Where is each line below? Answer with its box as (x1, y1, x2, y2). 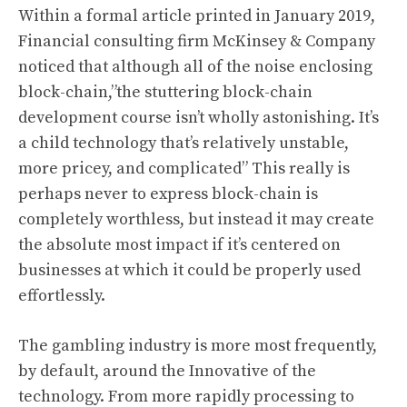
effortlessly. (18, 285, 105, 306)
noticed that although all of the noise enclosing (18, 56, 372, 77)
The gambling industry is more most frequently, (18, 335, 377, 356)
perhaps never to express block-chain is (18, 184, 318, 204)
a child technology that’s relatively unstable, (18, 133, 349, 154)
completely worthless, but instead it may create (18, 209, 374, 230)
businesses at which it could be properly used (18, 260, 361, 281)
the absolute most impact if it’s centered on (18, 234, 341, 255)
